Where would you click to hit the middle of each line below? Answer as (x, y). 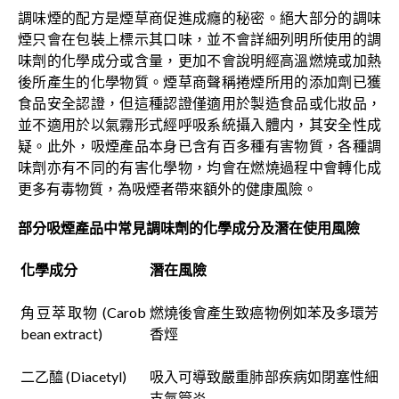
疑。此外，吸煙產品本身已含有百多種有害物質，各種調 (199, 146)
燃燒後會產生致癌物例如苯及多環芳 (264, 313)
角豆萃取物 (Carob (83, 313)
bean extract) (61, 334)
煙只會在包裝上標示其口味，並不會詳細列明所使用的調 (199, 39)
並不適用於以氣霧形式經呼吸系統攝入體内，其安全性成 (199, 125)
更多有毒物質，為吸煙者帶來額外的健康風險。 (167, 189)
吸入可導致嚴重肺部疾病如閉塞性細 (264, 377)
